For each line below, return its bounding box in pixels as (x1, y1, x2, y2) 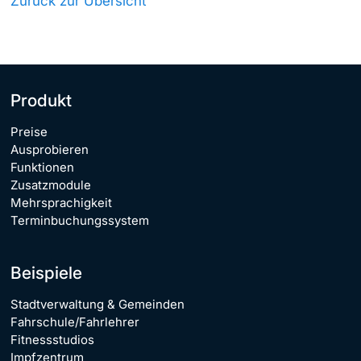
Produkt (10, 89, 72, 110)
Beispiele (10, 262, 82, 283)
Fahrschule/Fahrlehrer (10, 313, 139, 330)
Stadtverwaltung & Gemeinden (10, 296, 185, 312)
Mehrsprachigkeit (10, 194, 112, 210)
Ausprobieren (10, 141, 89, 157)
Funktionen (10, 159, 74, 175)
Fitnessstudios (10, 331, 94, 347)
